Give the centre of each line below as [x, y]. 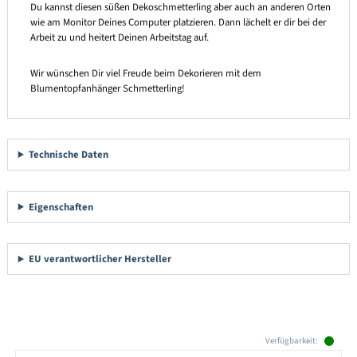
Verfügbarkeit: [292, 341]
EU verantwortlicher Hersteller [100, 259]
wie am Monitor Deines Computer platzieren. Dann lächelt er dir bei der [178, 23]
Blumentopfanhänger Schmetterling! [107, 88]
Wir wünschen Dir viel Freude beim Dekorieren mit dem [145, 73]
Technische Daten [69, 155]
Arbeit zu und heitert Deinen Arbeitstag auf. [119, 38]
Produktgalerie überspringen [73, 339]
